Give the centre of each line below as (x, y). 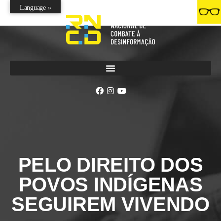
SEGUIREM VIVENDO (110, 204)
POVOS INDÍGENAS (110, 185)
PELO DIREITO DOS (110, 165)
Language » (36, 8)
